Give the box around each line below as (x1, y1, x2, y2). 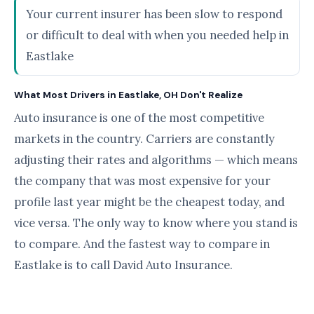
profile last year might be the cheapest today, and (14, 194, 285, 210)
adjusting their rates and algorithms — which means (14, 152, 298, 168)
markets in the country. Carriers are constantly (14, 131, 275, 146)
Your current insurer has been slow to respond (26, 6, 282, 22)
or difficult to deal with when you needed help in (26, 27, 289, 43)
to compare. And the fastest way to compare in (14, 236, 270, 252)
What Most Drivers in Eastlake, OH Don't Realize (14, 89, 243, 101)
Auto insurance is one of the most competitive (14, 110, 264, 125)
